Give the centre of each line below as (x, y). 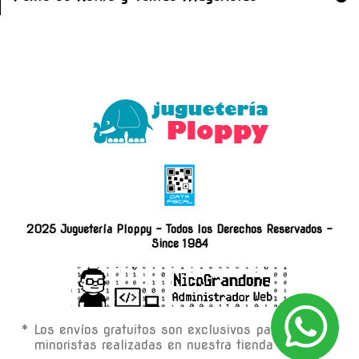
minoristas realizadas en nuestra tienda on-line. (179, 345)
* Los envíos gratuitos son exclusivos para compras (179, 329)
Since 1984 (179, 243)
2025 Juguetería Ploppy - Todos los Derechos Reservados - (179, 229)
